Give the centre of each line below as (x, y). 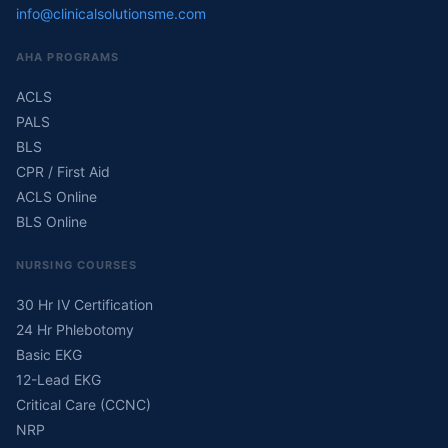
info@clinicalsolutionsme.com (111, 13)
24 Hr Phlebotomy (75, 329)
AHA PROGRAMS (68, 57)
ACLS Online (56, 196)
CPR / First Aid (63, 171)
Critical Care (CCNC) (83, 404)
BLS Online (51, 221)
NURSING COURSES (77, 265)
